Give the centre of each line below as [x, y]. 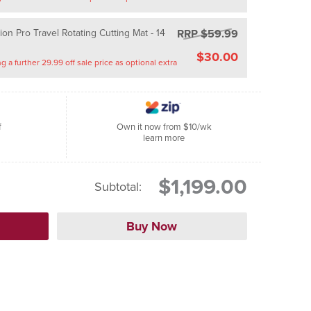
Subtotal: [118, 187]
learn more [175, 138]
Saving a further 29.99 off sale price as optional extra [168, 62]
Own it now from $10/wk [164, 127]
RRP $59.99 [208, 34]
